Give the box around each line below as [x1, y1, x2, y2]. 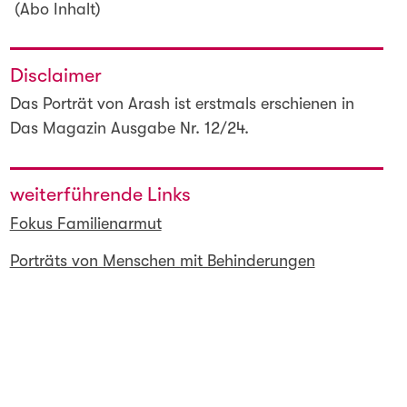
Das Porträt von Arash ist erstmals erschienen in [9, 94, 354, 114]
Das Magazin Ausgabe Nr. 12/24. [9, 119, 249, 138]
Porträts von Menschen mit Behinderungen [9, 252, 315, 271]
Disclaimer [9, 64, 102, 86]
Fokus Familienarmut [9, 213, 162, 233]
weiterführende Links [9, 184, 191, 206]
